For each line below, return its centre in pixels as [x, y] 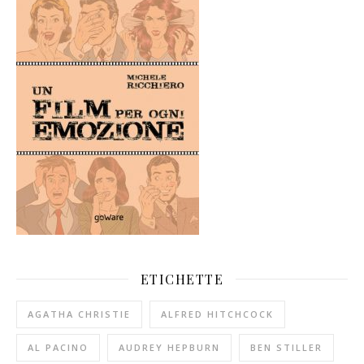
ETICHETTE [182, 279]
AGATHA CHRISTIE [79, 314]
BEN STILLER [286, 347]
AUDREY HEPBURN [169, 347]
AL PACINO [58, 347]
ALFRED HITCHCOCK [217, 314]
